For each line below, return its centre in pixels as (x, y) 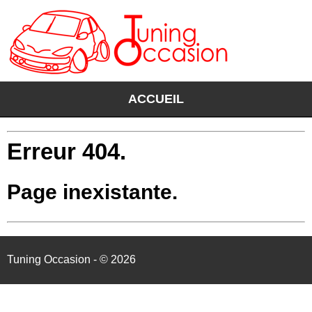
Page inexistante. (92, 192)
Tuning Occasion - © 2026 (71, 260)
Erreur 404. (67, 151)
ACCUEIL (156, 99)
